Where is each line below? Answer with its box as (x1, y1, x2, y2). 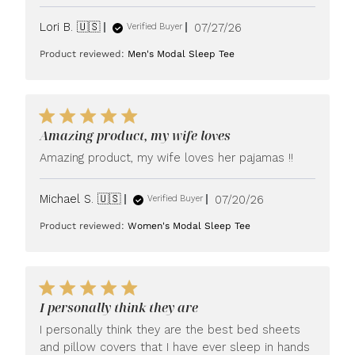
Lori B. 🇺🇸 (40, 19, 101, 34)
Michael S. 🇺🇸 (40, 191, 122, 206)
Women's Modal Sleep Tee (128, 219, 251, 231)
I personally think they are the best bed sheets (40, 322, 301, 337)
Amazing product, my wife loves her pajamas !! (40, 150, 294, 165)
